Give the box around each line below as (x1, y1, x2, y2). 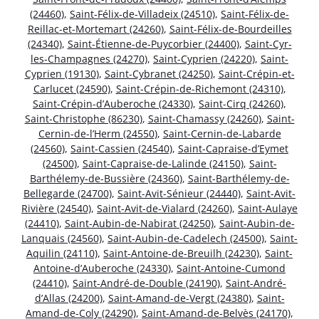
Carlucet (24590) (33, 81, 110, 95)
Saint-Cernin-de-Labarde (162, 126, 281, 140)
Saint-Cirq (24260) (199, 96, 283, 110)
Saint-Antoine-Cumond (177, 261, 286, 275)
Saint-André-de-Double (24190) (73, 276, 220, 290)
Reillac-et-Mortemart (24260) (27, 21, 164, 36)
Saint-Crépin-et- (218, 66, 295, 80)
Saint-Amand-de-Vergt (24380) (108, 291, 251, 305)
